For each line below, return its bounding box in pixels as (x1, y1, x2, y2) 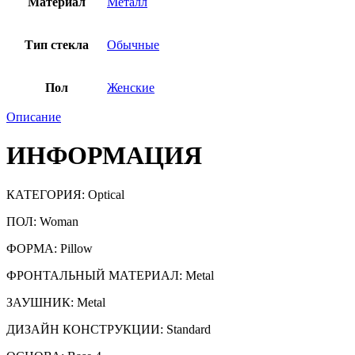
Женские (107, 80, 155, 94)
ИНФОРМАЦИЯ (6, 141, 202, 170)
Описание (6, 109, 61, 124)
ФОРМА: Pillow (6, 241, 93, 255)
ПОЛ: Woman (6, 214, 78, 228)
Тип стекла (24, 37, 89, 52)
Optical (88, 187, 124, 201)
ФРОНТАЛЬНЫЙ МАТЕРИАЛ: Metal (6, 268, 214, 282)
